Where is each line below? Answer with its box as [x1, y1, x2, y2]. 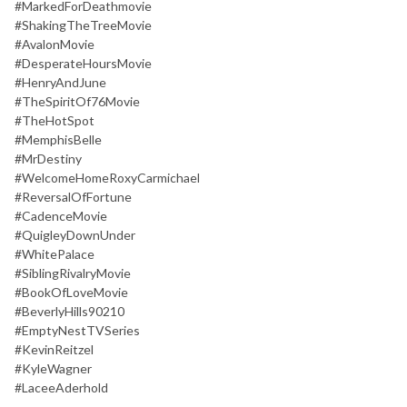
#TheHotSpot [15, 112, 94, 128]
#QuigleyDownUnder [15, 226, 135, 243]
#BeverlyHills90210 [15, 303, 124, 319]
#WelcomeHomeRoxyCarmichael [15, 169, 200, 185]
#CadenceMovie [15, 207, 107, 223]
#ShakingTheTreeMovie [15, 16, 152, 33]
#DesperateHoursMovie [15, 55, 152, 71]
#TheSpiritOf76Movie [15, 93, 140, 109]
